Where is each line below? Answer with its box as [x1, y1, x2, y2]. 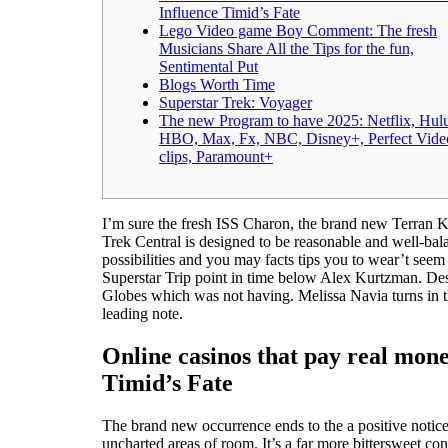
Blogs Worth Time [159, 75, 275, 93]
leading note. [102, 304, 183, 322]
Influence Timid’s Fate [159, 3, 300, 21]
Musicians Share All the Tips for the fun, [159, 39, 414, 57]
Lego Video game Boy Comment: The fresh [159, 21, 437, 39]
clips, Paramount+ [159, 147, 273, 165]
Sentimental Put [159, 57, 258, 75]
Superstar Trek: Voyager [159, 93, 312, 111]
